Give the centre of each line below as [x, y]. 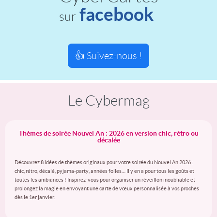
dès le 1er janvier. [35, 197]
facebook [116, 14]
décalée [108, 140]
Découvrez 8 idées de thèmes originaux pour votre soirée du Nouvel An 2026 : [104, 162]
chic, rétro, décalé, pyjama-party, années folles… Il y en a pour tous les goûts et [104, 171]
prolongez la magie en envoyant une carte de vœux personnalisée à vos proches [107, 188]
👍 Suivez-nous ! [108, 56]
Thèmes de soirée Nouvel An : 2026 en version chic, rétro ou [108, 133]
